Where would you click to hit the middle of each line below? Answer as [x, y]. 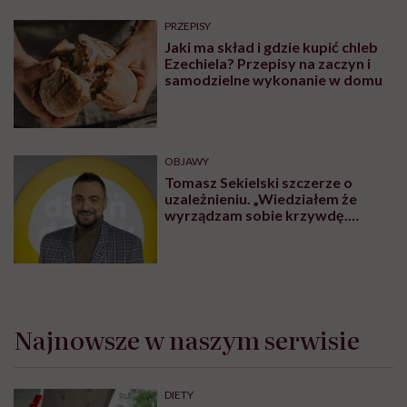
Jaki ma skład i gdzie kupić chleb [272, 47]
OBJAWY [187, 161]
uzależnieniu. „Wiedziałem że [261, 199]
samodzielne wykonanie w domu [274, 80]
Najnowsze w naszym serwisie [187, 338]
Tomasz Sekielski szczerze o [259, 182]
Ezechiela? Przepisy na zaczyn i [268, 64]
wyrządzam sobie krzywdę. [257, 215]
